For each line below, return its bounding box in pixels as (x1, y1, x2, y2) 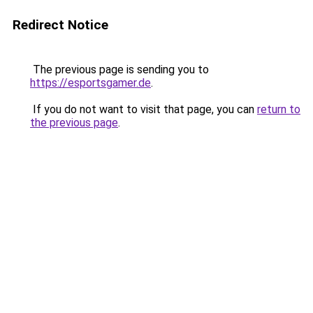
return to (257, 103, 300, 116)
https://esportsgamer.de (30, 76, 151, 89)
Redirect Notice (13, 17, 108, 33)
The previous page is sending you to (30, 63, 209, 76)
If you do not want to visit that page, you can (30, 103, 257, 116)
